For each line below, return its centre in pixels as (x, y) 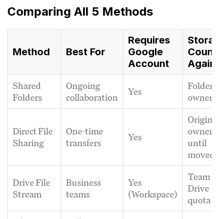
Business (84, 182)
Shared (27, 85)
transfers (84, 142)
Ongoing (83, 85)
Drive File (32, 182)
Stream (27, 194)
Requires (149, 40)
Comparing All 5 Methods (80, 11)
